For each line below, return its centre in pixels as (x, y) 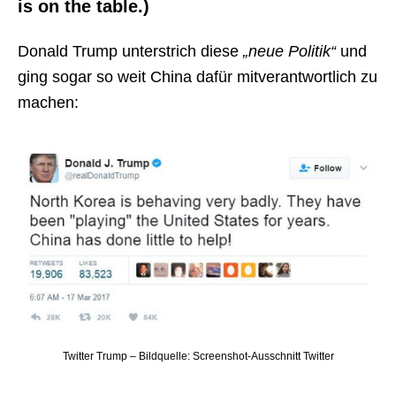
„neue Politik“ (289, 51)
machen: (48, 102)
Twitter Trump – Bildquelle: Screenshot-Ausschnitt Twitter (198, 357)
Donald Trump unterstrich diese (130, 51)
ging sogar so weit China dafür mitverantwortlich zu (198, 76)
